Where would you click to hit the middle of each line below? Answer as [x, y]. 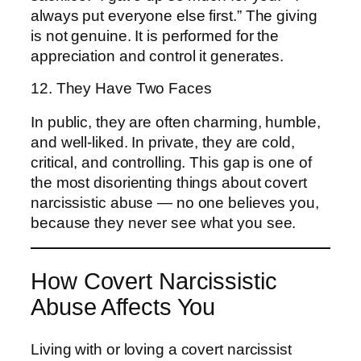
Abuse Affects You [123, 307]
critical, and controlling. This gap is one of [171, 162]
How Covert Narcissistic [154, 282]
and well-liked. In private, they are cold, [163, 142]
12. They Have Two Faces [121, 89]
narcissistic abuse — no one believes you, [175, 202]
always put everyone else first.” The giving [174, 15]
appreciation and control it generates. [158, 56]
